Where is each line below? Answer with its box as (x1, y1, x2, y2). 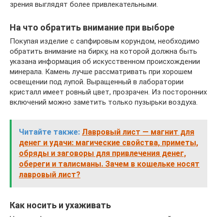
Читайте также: (19, 127, 80, 137)
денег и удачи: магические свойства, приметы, (19, 138, 198, 147)
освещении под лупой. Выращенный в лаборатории (10, 77, 184, 86)
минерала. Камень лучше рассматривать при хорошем (10, 67, 192, 76)
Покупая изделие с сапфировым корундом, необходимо (10, 36, 200, 46)
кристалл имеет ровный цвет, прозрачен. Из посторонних (10, 87, 207, 96)
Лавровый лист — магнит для (82, 127, 194, 137)
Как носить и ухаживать (10, 200, 111, 210)
